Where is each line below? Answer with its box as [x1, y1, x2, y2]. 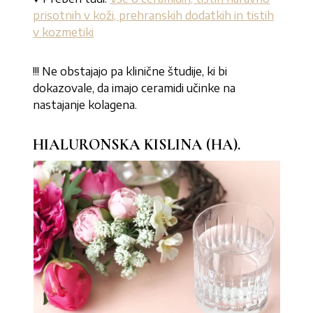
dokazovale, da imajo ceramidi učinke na [33, 81, 236, 95]
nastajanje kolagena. [33, 98, 138, 112]
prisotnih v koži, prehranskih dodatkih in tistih [33, 8, 275, 22]
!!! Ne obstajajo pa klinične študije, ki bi [33, 64, 228, 78]
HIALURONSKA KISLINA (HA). [33, 136, 241, 154]
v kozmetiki [33, 25, 94, 39]
